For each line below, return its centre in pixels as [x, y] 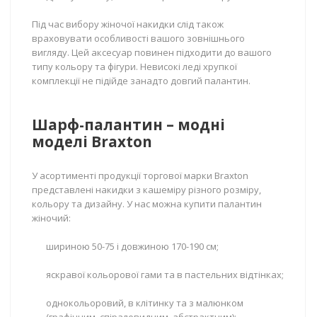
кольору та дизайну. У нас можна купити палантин [147, 204]
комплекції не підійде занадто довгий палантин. [141, 81]
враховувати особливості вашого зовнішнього [138, 38]
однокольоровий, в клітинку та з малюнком [145, 303]
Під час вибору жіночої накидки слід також [128, 24]
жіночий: [51, 218]
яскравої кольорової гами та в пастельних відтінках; [165, 275]
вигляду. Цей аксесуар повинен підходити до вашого [152, 52]
